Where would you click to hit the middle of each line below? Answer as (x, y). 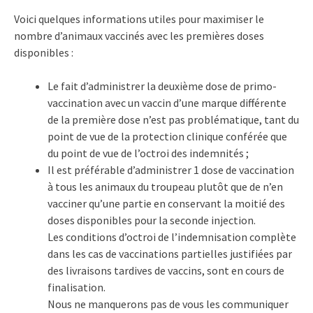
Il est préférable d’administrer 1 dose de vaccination (171, 169)
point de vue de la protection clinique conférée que (167, 136)
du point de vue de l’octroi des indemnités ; (148, 153)
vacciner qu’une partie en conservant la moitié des (166, 203)
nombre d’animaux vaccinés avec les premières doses (139, 35)
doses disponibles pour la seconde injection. (152, 220)
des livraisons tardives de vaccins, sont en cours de (166, 270)
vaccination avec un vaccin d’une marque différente (167, 102)
